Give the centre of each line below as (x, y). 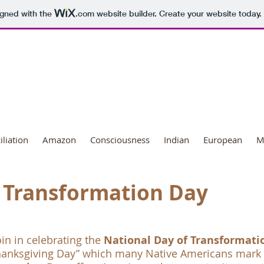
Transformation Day (105, 193)
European (223, 140)
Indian (176, 140)
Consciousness (120, 140)
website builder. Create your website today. (178, 14)
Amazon (59, 140)
